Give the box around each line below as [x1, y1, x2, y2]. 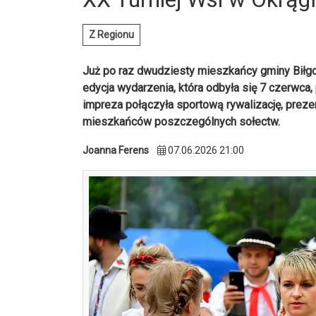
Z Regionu [89, 29, 134, 41]
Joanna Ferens [83, 145, 149, 157]
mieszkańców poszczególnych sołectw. [83, 115, 280, 129]
